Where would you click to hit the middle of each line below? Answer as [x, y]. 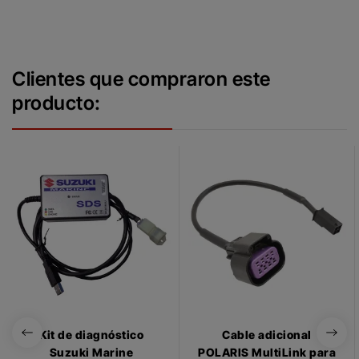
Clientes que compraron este [141, 79]
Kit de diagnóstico [91, 334]
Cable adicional [267, 334]
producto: [56, 103]
